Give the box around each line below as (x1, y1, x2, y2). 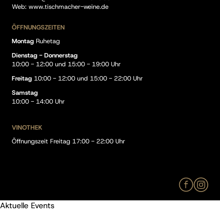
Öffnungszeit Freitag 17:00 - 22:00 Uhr (12, 137, 127, 145)
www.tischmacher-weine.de (28, 2, 109, 11)
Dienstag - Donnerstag (12, 51, 78, 59)
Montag (12, 37, 34, 45)
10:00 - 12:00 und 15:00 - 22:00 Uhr (34, 74, 143, 82)
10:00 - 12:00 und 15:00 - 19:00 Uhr (12, 60, 121, 68)
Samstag (12, 88, 38, 97)
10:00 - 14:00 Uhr (12, 97, 65, 106)
